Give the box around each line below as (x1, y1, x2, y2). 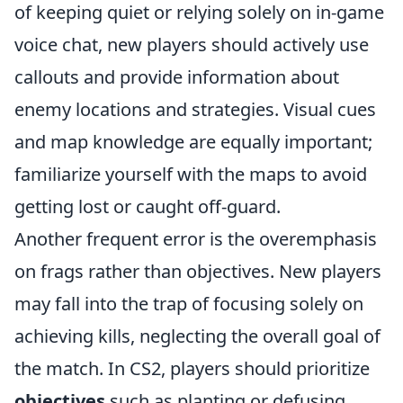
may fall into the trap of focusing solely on (14, 291, 363, 316)
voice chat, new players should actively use (14, 32, 369, 57)
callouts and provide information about (14, 65, 339, 89)
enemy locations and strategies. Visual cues (14, 97, 376, 121)
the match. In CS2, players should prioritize (14, 356, 370, 381)
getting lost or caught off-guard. (14, 194, 281, 219)
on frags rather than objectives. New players (14, 259, 381, 283)
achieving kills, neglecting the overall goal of (14, 324, 381, 348)
